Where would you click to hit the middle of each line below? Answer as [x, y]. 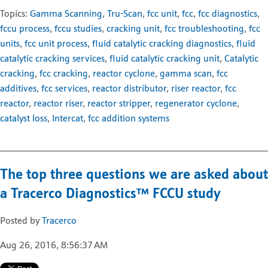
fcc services [64, 89]
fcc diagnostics [228, 14]
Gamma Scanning [66, 14]
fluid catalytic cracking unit [165, 59]
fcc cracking [64, 74]
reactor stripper [119, 104]
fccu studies [78, 29]
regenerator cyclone [196, 104]
